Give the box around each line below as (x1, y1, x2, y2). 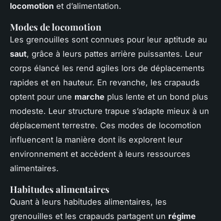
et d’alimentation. (54, 1, 121, 11)
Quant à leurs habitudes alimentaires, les (10, 197, 167, 207)
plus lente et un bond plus (105, 92, 208, 102)
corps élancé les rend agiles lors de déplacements (10, 63, 205, 74)
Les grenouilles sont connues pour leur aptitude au (10, 35, 207, 45)
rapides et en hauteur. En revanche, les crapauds (10, 77, 200, 88)
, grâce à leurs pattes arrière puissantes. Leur (27, 49, 202, 59)
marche (74, 92, 105, 102)
